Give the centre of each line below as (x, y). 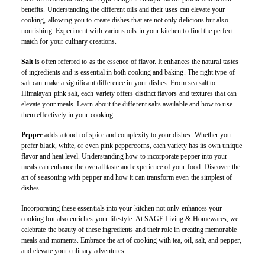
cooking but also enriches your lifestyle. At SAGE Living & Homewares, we (130, 219)
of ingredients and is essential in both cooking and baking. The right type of (128, 72)
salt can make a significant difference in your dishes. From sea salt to (119, 83)
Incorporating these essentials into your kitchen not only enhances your (122, 208)
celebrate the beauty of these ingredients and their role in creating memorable (129, 230)
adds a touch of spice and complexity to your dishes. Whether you (137, 135)
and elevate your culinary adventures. (74, 251)
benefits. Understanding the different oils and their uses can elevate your (123, 9)
